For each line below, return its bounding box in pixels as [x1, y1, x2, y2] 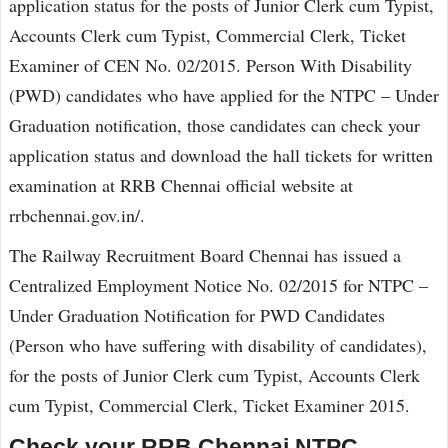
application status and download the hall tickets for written [9, 143, 433, 167]
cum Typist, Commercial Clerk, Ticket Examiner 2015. [9, 393, 410, 417]
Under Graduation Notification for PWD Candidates [9, 303, 385, 327]
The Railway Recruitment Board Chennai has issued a [9, 243, 401, 267]
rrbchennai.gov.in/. [9, 203, 145, 227]
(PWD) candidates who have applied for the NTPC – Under [9, 83, 439, 107]
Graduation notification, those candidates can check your [9, 113, 420, 137]
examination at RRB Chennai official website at [9, 173, 353, 197]
